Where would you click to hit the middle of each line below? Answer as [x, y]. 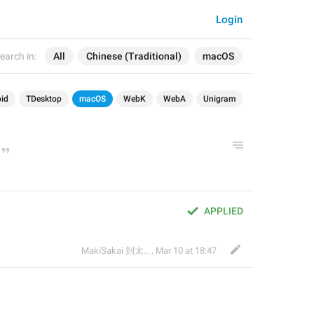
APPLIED [224, 211]
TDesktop [44, 99]
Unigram [219, 99]
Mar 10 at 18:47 [186, 251]
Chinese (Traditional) [134, 56]
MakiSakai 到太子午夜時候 [112, 251]
